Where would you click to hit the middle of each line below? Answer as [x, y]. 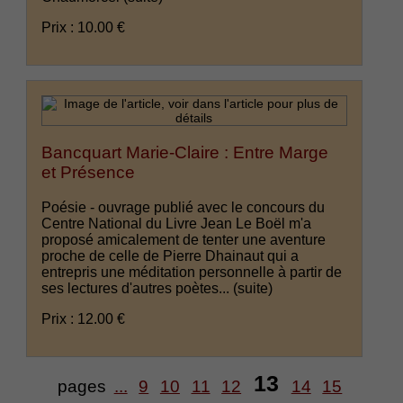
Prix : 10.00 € [84, 28]
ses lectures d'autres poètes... [138, 288]
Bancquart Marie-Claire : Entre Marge [185, 153]
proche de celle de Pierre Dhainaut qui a [170, 255]
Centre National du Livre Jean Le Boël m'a [177, 223]
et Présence [89, 173]
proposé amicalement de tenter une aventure [184, 239]
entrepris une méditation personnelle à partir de [192, 272]
